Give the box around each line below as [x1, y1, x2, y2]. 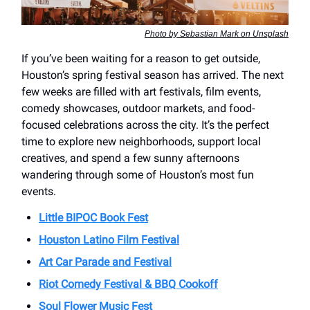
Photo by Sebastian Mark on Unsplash [145, 29, 289, 39]
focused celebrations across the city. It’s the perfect [21, 118, 269, 132]
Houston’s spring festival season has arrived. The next [21, 69, 284, 82]
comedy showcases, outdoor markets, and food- [21, 102, 255, 116]
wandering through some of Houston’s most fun [21, 168, 254, 182]
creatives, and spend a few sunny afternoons [21, 152, 239, 165]
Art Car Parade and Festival [39, 255, 172, 269]
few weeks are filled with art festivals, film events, [21, 85, 261, 99]
